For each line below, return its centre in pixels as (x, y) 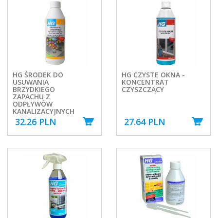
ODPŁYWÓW (33, 104)
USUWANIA (31, 82)
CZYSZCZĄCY (143, 89)
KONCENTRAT (145, 82)
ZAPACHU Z (31, 96)
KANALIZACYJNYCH (44, 111)
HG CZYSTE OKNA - (153, 74)
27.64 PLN (145, 122)
